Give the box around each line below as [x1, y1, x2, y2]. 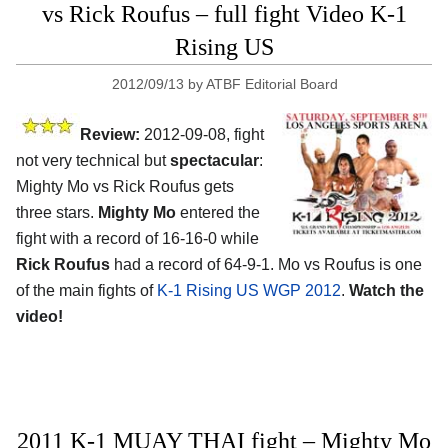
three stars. [16, 203, 98, 221]
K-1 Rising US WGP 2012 [157, 281, 341, 299]
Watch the [349, 281, 424, 299]
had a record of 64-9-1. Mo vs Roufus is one [114, 255, 422, 273]
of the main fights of [16, 281, 157, 299]
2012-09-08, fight [140, 125, 264, 143]
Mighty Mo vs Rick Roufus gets [16, 177, 234, 195]
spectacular [170, 151, 259, 169]
